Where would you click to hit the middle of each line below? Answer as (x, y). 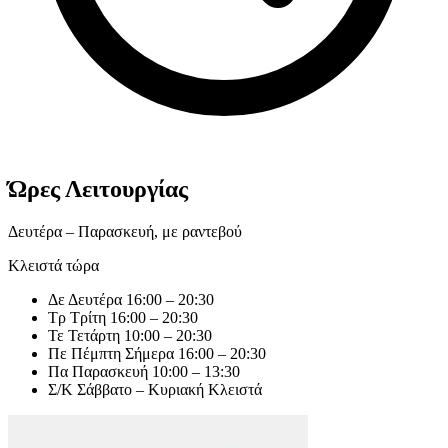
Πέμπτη (98, 354)
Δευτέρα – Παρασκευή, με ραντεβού (125, 232)
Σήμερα (149, 354)
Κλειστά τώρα (53, 266)
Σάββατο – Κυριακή (142, 390)
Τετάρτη (96, 336)
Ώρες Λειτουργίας (98, 189)
